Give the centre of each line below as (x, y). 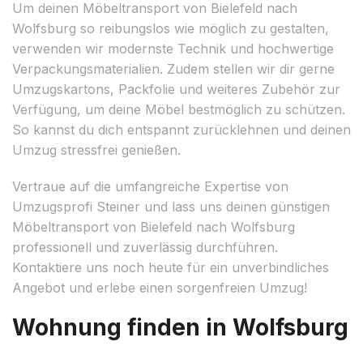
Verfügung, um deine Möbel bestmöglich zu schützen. (179, 109)
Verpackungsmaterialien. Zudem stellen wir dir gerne (173, 68)
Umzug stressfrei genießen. (96, 149)
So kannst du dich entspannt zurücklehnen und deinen (181, 129)
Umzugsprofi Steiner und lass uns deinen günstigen (171, 206)
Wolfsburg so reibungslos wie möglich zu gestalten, (171, 28)
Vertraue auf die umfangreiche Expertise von (150, 186)
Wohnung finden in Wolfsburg (180, 327)
